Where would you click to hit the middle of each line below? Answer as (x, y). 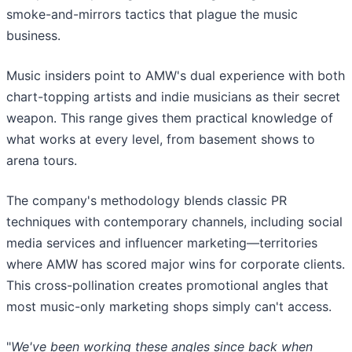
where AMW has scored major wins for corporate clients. (176, 264)
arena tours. (42, 161)
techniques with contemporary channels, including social (174, 222)
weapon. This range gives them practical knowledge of (170, 118)
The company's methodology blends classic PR (147, 201)
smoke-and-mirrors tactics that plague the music (152, 15)
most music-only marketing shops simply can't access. (169, 307)
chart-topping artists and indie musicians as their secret (173, 97)
